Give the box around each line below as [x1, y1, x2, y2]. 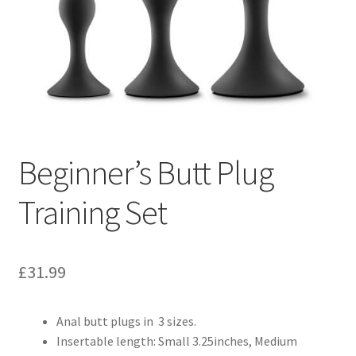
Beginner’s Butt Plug [17, 152, 273, 194]
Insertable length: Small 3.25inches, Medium [56, 333, 297, 350]
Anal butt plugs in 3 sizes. [56, 313, 196, 330]
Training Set [17, 192, 167, 234]
